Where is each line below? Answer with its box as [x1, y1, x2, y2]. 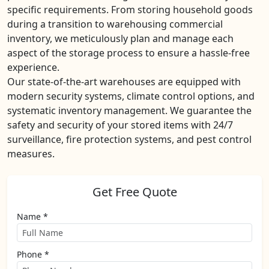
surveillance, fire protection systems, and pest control [7, 133, 252, 146]
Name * [17, 211, 48, 222]
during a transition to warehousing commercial [7, 17, 223, 31]
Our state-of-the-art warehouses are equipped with [7, 75, 241, 88]
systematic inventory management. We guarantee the [7, 104, 252, 117]
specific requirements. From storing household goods [7, 3, 253, 16]
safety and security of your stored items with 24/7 [7, 118, 233, 131]
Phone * [17, 249, 49, 260]
